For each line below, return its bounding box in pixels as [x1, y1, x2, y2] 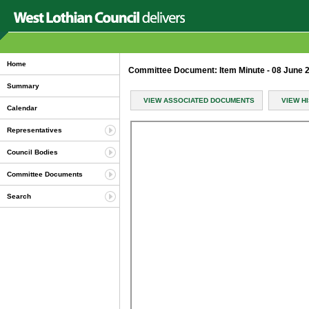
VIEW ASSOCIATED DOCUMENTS [143, 96, 255, 104]
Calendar [7, 104, 37, 112]
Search [7, 192, 31, 200]
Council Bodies [7, 148, 58, 156]
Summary [7, 82, 39, 90]
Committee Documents [7, 170, 83, 178]
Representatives [7, 126, 62, 134]
